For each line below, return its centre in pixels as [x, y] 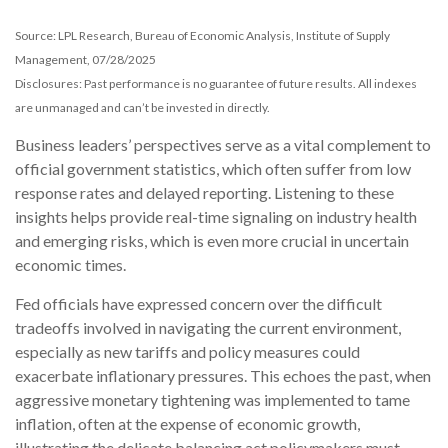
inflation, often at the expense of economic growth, [187, 424]
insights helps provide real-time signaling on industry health [216, 217]
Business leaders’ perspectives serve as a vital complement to [223, 145]
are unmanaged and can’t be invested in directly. [142, 108]
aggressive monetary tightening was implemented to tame [212, 400]
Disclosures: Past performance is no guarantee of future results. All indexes [216, 84]
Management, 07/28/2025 [85, 60]
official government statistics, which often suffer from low [213, 169]
